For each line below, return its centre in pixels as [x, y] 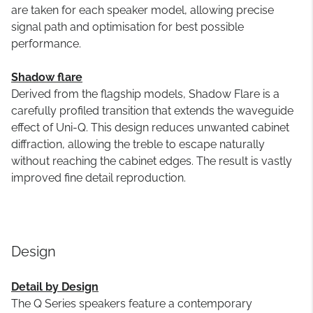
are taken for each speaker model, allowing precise [143, 10]
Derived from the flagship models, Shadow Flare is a [145, 94]
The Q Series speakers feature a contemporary [132, 304]
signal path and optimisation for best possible [128, 27]
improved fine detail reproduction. [99, 178]
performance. [46, 44]
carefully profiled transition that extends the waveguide [152, 111]
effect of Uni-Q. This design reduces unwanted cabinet [150, 128]
